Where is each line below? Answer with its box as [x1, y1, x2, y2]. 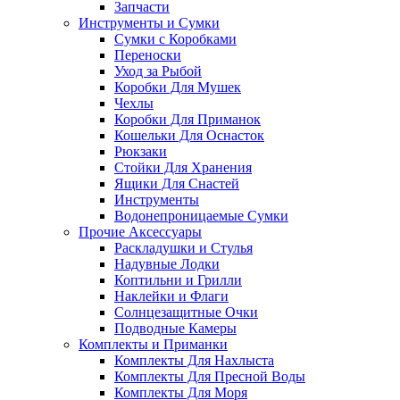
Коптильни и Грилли [114, 272, 242, 287]
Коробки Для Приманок [114, 112, 261, 127]
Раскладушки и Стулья [114, 240, 253, 255]
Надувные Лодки [114, 256, 220, 271]
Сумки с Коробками [114, 31, 237, 46]
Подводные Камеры [114, 321, 237, 336]
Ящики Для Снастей [114, 176, 239, 191]
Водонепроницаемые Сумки [114, 208, 288, 223]
